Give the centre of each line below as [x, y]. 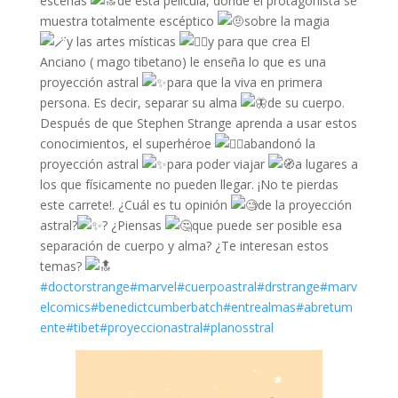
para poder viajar [217, 164]
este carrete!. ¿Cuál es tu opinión [135, 205]
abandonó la [279, 143]
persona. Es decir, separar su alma [140, 103]
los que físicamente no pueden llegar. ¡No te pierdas [189, 184]
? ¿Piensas [133, 225]
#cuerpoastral [216, 287]
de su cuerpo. [306, 103]
